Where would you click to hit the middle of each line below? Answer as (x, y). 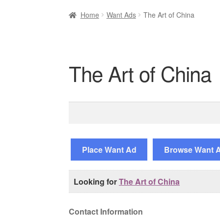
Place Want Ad (109, 150)
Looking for (96, 182)
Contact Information (106, 212)
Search (81, 107)
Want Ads (121, 14)
